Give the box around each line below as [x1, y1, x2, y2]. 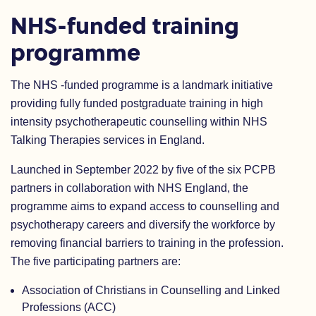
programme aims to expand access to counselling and [11, 200, 279, 212]
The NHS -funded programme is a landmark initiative [11, 79, 273, 91]
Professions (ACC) [22, 301, 116, 313]
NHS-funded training [11, 8, 239, 41]
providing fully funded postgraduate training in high [11, 97, 263, 109]
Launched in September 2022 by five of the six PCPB [11, 164, 276, 176]
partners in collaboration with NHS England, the [11, 182, 248, 194]
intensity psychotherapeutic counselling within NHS [11, 116, 267, 128]
